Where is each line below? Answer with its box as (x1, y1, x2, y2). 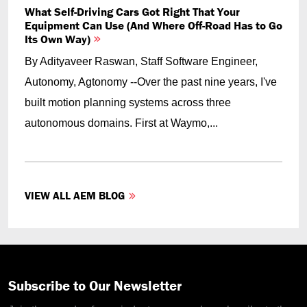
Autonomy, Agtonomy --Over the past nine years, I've (25, 76, 277, 88)
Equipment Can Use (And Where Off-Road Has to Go (25, 18, 282, 34)
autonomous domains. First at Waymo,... (25, 117, 218, 130)
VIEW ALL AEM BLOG (25, 188, 125, 203)
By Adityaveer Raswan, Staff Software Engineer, (25, 56, 258, 68)
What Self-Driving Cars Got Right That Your (25, 4, 240, 20)
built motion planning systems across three (25, 97, 231, 109)
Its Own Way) (25, 32, 93, 47)
